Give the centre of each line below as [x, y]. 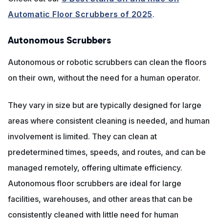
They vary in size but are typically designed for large [105, 105]
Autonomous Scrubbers [59, 40]
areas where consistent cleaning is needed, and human [109, 121]
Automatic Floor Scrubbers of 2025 [80, 14]
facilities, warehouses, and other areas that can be [100, 199]
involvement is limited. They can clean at [82, 137]
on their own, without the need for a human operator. [104, 78]
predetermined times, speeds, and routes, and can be [107, 152]
